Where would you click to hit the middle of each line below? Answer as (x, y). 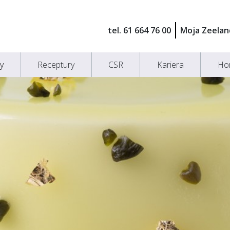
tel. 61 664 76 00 (139, 31)
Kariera (170, 65)
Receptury (56, 65)
